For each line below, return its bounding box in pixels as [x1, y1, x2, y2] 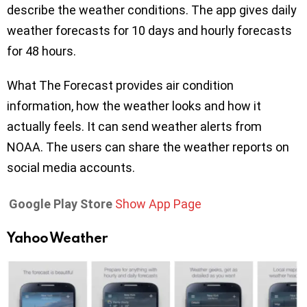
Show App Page [115, 197, 201, 211]
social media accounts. [7, 160, 135, 175]
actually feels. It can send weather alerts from [7, 119, 262, 134]
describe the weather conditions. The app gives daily [7, 3, 297, 17]
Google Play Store [9, 197, 112, 211]
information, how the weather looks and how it [7, 99, 261, 113]
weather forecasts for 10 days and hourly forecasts [7, 23, 292, 38]
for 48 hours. [7, 44, 79, 58]
